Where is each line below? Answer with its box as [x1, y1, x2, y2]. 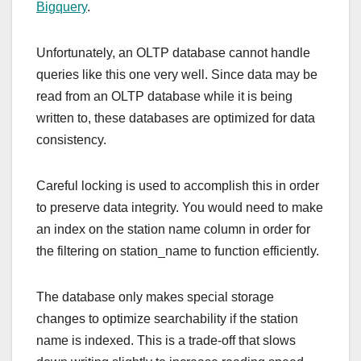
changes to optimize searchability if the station [36, 311, 298, 326]
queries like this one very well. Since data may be [36, 67, 317, 81]
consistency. [36, 132, 106, 147]
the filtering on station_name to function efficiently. [36, 243, 319, 258]
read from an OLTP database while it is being [36, 89, 293, 103]
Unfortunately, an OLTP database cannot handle [36, 45, 310, 60]
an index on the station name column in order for [36, 222, 310, 236]
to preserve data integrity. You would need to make [36, 200, 323, 214]
